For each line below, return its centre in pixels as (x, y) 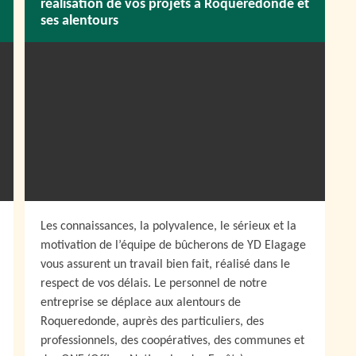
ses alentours (79, 21)
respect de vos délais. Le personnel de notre (154, 284)
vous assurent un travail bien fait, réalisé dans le (165, 265)
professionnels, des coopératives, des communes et (172, 341)
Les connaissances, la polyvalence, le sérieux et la (168, 226)
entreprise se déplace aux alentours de (141, 303)
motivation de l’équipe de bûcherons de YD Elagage (173, 246)
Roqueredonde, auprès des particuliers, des (152, 322)
